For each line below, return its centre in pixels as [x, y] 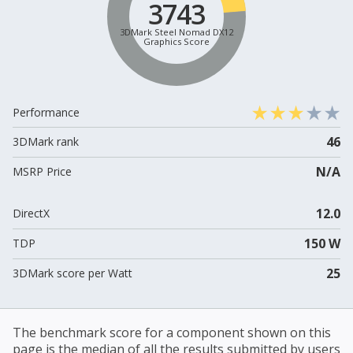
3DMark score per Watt [72, 273]
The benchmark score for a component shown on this [172, 333]
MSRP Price [42, 172]
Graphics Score [176, 41]
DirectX [31, 214]
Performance [46, 113]
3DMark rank [46, 142]
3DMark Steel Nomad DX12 [176, 32]
